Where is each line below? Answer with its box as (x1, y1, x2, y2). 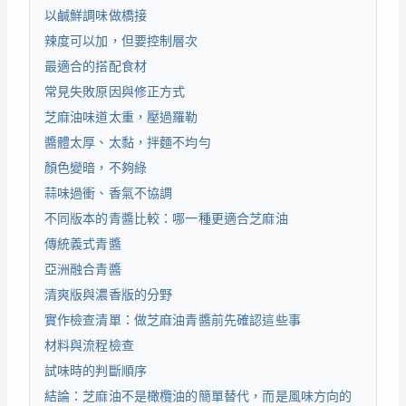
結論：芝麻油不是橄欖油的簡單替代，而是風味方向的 (43, 389, 353, 404)
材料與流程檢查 (43, 338, 134, 353)
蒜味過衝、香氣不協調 (43, 186, 173, 201)
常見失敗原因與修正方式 (43, 84, 186, 100)
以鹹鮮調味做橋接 (43, 8, 148, 24)
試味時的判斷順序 (43, 363, 148, 379)
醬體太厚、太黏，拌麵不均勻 (43, 135, 211, 150)
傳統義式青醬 (43, 237, 121, 252)
